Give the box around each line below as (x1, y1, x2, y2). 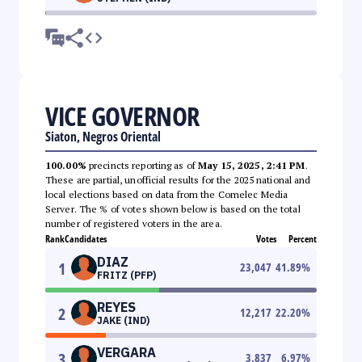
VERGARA (97, 343, 156, 360)
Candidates (65, 231, 107, 246)
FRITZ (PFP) (97, 268, 156, 281)
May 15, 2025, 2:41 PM (198, 158, 305, 171)
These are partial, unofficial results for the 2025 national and (45, 173, 311, 186)
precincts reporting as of (86, 158, 199, 171)
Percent (288, 231, 317, 246)
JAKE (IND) (97, 314, 149, 326)
